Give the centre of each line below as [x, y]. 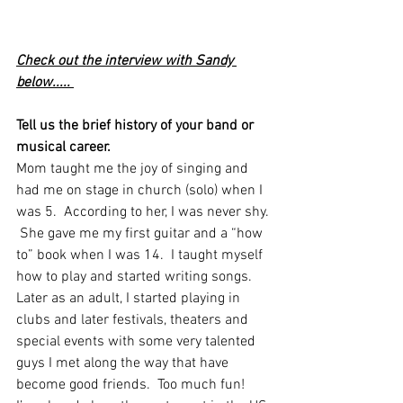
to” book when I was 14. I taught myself [141, 255]
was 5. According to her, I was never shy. [144, 212]
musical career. [63, 148]
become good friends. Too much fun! [136, 385]
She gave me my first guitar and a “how [141, 234]
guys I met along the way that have [124, 363]
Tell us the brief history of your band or [137, 126]
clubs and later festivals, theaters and [134, 320]
